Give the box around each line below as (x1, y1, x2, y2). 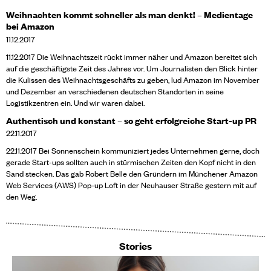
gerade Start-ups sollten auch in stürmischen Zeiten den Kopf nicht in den (6, 156, 256, 168)
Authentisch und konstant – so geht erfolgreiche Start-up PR (6, 113, 256, 126)
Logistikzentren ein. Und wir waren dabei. (6, 96, 145, 108)
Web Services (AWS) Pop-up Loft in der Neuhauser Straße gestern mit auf (6, 179, 256, 191)
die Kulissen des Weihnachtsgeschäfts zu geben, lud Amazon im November (6, 73, 260, 85)
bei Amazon (6, 19, 54, 33)
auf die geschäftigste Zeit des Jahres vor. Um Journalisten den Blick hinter (6, 62, 258, 74)
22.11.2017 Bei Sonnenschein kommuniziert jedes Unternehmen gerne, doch (6, 145, 260, 157)
